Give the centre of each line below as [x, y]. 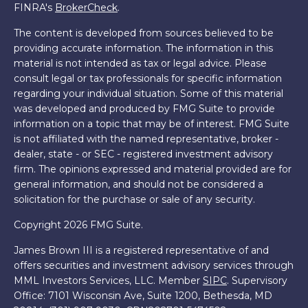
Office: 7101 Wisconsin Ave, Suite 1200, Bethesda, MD [143, 296]
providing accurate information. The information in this [143, 48]
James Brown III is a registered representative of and [141, 250]
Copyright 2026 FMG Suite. [78, 225]
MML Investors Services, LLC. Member [108, 280]
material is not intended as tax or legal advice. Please [140, 63]
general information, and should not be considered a [139, 184]
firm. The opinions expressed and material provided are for [153, 169]
